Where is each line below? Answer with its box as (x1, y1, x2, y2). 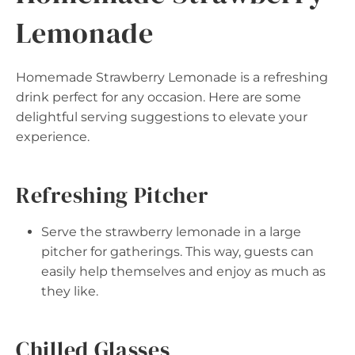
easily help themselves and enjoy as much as (41, 264, 326, 279)
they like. (41, 284, 98, 299)
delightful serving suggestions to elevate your (16, 109, 307, 124)
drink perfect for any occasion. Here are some (16, 90, 301, 105)
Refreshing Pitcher (16, 180, 208, 210)
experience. (16, 129, 90, 144)
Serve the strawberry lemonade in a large (41, 224, 301, 239)
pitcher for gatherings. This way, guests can (41, 244, 314, 259)
